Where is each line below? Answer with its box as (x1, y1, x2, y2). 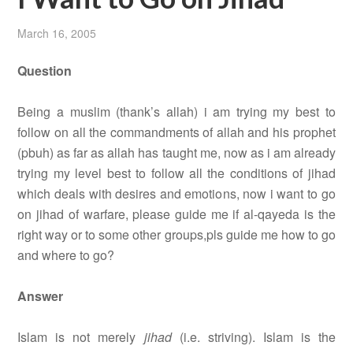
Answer (17, 287, 64, 306)
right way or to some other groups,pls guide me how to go (17, 225, 336, 244)
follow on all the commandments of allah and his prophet (17, 123, 336, 142)
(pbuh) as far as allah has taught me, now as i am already (17, 143, 336, 162)
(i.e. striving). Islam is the (171, 328, 336, 347)
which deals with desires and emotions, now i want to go (17, 184, 336, 203)
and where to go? (17, 246, 115, 265)
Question (17, 61, 72, 80)
